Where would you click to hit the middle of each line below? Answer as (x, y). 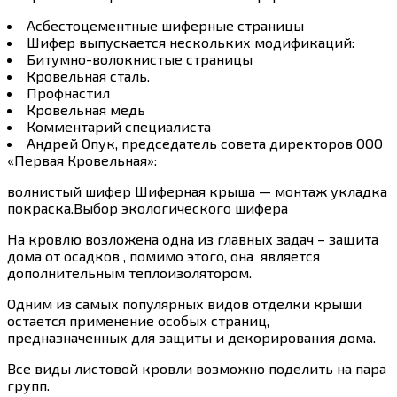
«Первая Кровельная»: (82, 160)
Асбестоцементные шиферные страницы (165, 25)
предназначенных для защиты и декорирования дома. (191, 337)
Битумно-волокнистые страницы (140, 58)
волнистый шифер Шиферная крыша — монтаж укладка (197, 191)
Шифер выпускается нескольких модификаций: (191, 42)
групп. (28, 385)
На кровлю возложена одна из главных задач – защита (193, 238)
